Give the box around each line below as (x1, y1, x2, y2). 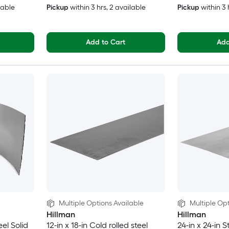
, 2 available (106, 3, 146, 12)
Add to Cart (85, 38, 126, 47)
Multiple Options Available (58, 199, 144, 208)
